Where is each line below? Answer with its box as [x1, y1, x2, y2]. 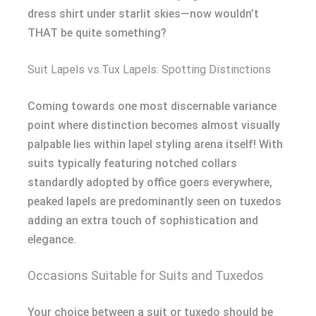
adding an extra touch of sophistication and [28, 213, 258, 227]
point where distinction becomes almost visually [28, 118, 280, 132]
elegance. [28, 232, 76, 246]
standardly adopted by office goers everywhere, [28, 175, 272, 189]
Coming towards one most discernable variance [28, 99, 276, 113]
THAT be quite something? [28, 25, 166, 39]
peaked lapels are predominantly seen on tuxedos [28, 194, 281, 208]
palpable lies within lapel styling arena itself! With [28, 137, 283, 151]
